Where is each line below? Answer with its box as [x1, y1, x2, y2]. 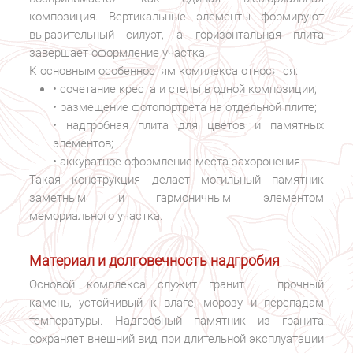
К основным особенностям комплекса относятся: [28, 63, 298, 78]
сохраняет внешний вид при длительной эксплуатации [28, 332, 325, 347]
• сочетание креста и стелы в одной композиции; [52, 81, 317, 96]
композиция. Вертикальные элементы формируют [28, 9, 325, 24]
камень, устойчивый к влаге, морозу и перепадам [28, 295, 325, 310]
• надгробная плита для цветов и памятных [52, 117, 325, 132]
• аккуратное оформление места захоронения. [52, 154, 303, 169]
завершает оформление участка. [28, 45, 208, 60]
